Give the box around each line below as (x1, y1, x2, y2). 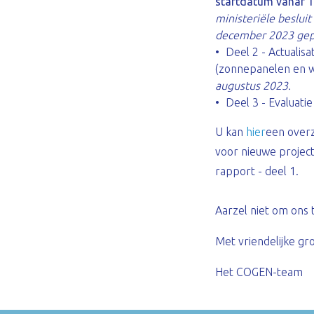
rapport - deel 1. (215, 165, 299, 177)
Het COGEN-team (215, 266, 303, 278)
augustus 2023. (215, 79, 291, 92)
